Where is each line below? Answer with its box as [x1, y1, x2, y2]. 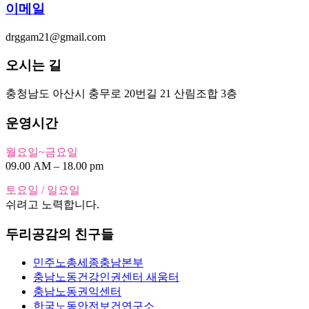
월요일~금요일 [6, 146, 78, 158]
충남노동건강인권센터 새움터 [33, 271, 179, 283]
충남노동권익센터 [33, 286, 121, 298]
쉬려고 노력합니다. [6, 198, 99, 210]
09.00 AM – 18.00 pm [6, 159, 103, 172]
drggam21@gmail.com [6, 30, 106, 43]
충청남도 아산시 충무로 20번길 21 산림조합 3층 [6, 88, 237, 100]
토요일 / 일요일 [6, 183, 80, 196]
